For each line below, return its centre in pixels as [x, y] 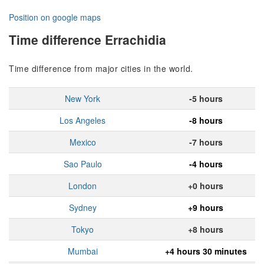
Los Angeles [82, 121]
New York [82, 99]
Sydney [82, 208]
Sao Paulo [82, 164]
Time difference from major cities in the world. [101, 69]
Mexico [82, 142]
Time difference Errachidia [88, 39]
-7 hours [206, 142]
